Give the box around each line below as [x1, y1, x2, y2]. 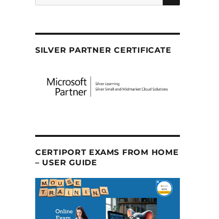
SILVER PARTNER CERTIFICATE [35, 45, 172, 55]
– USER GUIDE [35, 158, 97, 168]
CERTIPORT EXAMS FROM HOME [35, 148, 179, 157]
